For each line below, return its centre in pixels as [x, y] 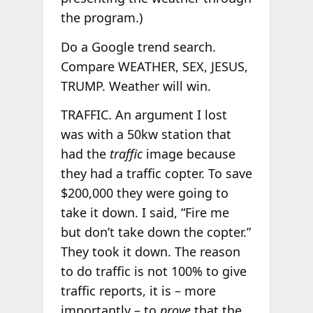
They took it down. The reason [150, 252]
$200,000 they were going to [144, 193]
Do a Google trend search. [138, 46]
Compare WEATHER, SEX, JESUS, [154, 66]
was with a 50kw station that [146, 134]
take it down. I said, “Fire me [145, 213]
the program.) [101, 17]
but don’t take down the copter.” [155, 232]
